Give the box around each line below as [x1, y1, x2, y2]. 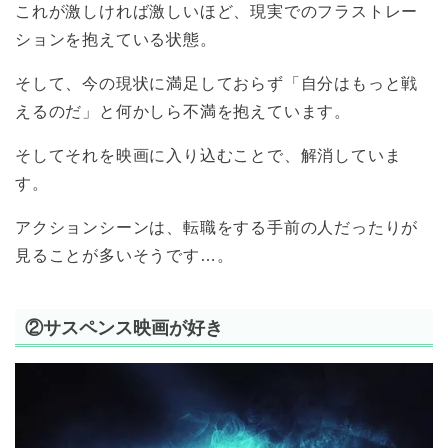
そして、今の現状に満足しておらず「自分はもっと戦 [15, 75, 419, 93]
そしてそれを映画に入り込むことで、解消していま [15, 147, 402, 165]
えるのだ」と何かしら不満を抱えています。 [15, 103, 351, 121]
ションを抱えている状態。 [15, 31, 217, 49]
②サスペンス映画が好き [25, 316, 223, 338]
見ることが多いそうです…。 [15, 247, 234, 265]
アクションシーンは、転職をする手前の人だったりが [15, 219, 419, 237]
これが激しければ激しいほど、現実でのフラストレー [15, 3, 419, 21]
